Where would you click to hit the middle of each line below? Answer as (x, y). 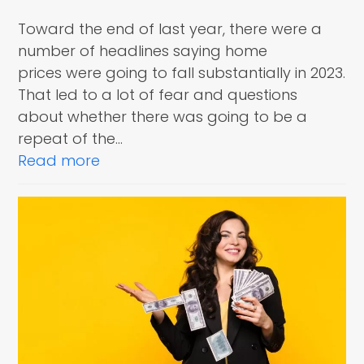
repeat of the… (71, 138)
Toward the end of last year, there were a (170, 28)
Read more (59, 160)
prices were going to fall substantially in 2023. (182, 72)
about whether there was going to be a (163, 116)
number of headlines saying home (143, 50)
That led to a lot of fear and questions (158, 94)
